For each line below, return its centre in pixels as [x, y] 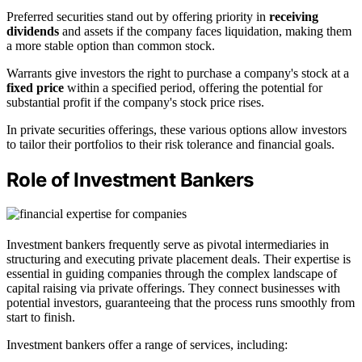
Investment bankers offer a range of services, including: [147, 345]
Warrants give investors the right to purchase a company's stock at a [178, 73]
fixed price [35, 87]
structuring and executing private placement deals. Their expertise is [179, 259]
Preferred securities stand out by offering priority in [138, 16]
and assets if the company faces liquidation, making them [205, 31]
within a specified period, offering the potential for [193, 87]
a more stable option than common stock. [111, 45]
